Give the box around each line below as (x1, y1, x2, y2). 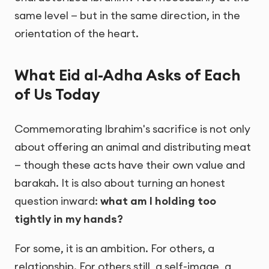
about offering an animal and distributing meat (14, 140, 251, 154)
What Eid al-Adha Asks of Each (14, 65, 241, 85)
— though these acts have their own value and (14, 158, 245, 172)
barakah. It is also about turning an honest (14, 176, 225, 190)
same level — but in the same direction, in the (14, 8, 240, 22)
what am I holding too (100, 194, 216, 208)
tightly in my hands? (14, 212, 123, 226)
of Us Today (14, 84, 100, 104)
